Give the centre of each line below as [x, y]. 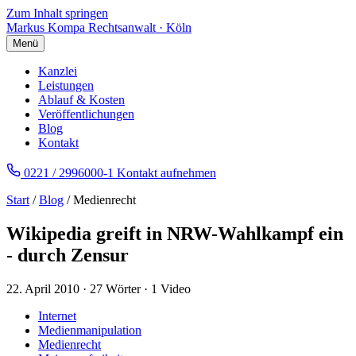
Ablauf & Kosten [81, 100]
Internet [57, 315]
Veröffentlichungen [86, 114]
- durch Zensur [68, 255]
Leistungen [66, 85]
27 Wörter [115, 288]
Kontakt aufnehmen [166, 173]
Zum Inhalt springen [57, 13]
